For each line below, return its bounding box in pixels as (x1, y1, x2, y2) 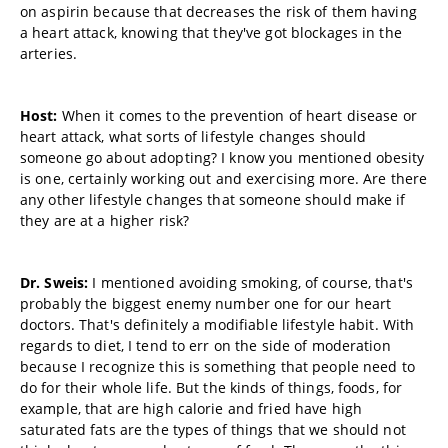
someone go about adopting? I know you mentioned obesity (20, 148, 425, 167)
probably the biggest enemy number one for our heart (20, 294, 392, 313)
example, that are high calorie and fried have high (20, 399, 362, 418)
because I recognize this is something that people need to (20, 357, 415, 376)
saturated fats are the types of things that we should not (20, 420, 406, 439)
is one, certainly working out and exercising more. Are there (20, 169, 428, 188)
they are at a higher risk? (20, 211, 190, 230)
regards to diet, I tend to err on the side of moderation (20, 336, 391, 355)
